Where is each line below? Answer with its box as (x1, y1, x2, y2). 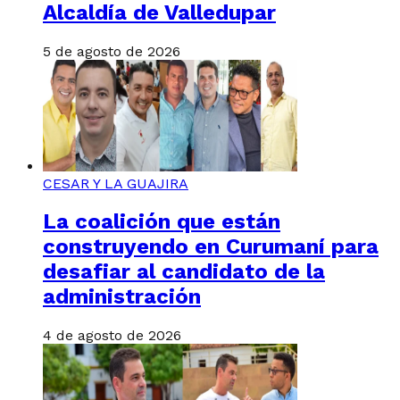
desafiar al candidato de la (43, 259, 325, 285)
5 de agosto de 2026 (43, 42, 180, 60)
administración (43, 284, 201, 310)
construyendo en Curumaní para (43, 234, 379, 260)
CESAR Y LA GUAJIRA (43, 174, 188, 192)
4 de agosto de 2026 (43, 327, 181, 345)
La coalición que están (43, 209, 280, 235)
